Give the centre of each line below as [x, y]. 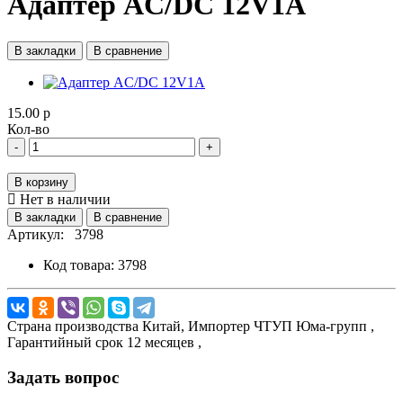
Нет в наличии [63, 199]
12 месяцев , [164, 342]
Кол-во [28, 129]
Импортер [219, 326]
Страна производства [73, 326]
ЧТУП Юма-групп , [314, 326]
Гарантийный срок [65, 342]
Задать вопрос [63, 377]
